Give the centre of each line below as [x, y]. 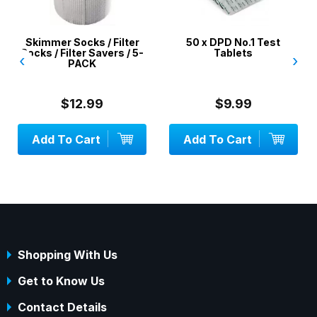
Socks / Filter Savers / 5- [82, 53]
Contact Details [62, 307]
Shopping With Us [68, 255]
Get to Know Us [61, 281]
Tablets [234, 53]
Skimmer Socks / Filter [82, 42]
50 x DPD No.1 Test [234, 42]
